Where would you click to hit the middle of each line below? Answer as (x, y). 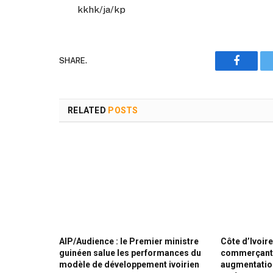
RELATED (88, 110)
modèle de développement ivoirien (129, 265)
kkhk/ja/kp (102, 9)
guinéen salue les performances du (130, 253)
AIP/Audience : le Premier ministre (129, 242)
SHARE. (73, 61)
